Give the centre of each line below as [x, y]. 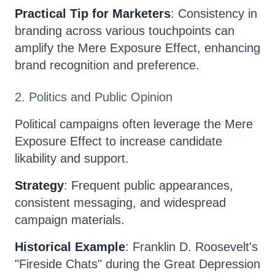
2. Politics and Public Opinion [94, 97]
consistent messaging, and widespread [120, 203]
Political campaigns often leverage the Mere [134, 124]
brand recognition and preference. [107, 65]
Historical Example [70, 247]
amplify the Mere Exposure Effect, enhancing [137, 48]
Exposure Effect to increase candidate [118, 141]
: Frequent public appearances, [149, 185]
